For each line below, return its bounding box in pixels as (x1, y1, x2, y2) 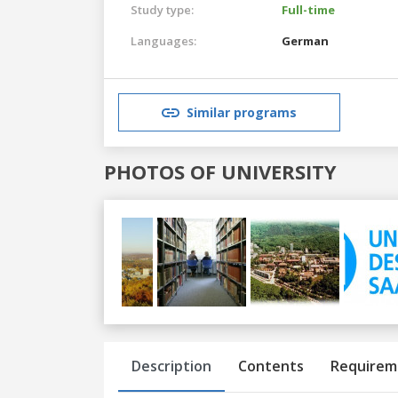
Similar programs (187, 104, 297, 122)
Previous (157, 313, 207, 329)
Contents (238, 355, 304, 376)
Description (131, 355, 211, 376)
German (282, 32, 329, 49)
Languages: (131, 32, 196, 49)
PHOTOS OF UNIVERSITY (104, 157, 337, 185)
